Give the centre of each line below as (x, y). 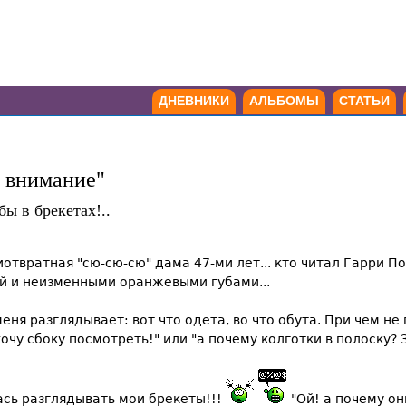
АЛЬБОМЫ (284, 101)
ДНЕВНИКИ (194, 101)
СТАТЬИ (364, 101)
